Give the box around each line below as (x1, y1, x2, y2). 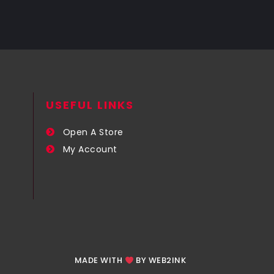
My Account (62, 143, 117, 155)
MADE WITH (74, 254, 125, 267)
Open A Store (62, 125, 124, 138)
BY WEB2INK (133, 254, 186, 267)
